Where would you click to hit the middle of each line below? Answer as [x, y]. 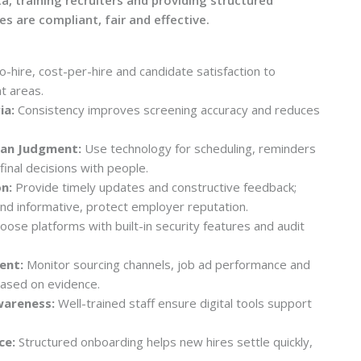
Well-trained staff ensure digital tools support [183, 303]
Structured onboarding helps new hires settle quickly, [164, 341]
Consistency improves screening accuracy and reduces [167, 109]
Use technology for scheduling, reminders [199, 148]
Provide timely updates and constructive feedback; [154, 187]
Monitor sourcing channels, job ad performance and [167, 264]
